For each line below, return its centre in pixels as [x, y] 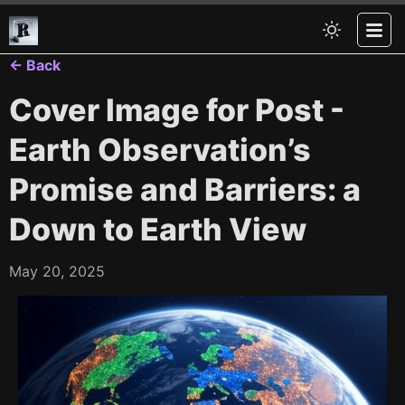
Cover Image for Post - [177, 110]
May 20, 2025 [57, 271]
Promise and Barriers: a [185, 189]
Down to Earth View [158, 229]
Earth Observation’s [160, 150]
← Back [35, 65]
